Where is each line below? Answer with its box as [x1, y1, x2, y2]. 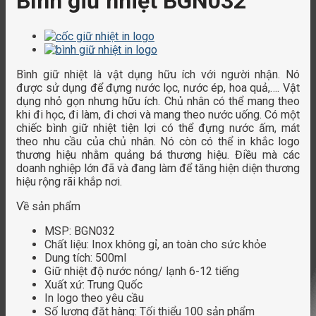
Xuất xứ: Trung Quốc [44, 277, 142, 291]
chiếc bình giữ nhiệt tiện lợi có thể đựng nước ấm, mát [16, 121, 300, 135]
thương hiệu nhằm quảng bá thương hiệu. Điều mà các [16, 147, 300, 162]
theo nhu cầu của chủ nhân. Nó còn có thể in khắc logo [16, 134, 300, 148]
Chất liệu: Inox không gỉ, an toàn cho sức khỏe [44, 237, 267, 251]
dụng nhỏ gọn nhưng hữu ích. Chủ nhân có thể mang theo [16, 94, 300, 108]
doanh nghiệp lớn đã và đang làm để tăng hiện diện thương [16, 161, 300, 175]
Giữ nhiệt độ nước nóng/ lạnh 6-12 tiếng [44, 264, 239, 278]
